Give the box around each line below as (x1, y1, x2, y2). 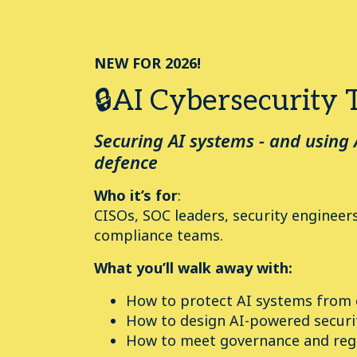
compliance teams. (94, 226, 223, 245)
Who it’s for (94, 186, 178, 205)
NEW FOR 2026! (94, 53, 201, 73)
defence (94, 150, 158, 174)
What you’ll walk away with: (94, 258, 292, 277)
